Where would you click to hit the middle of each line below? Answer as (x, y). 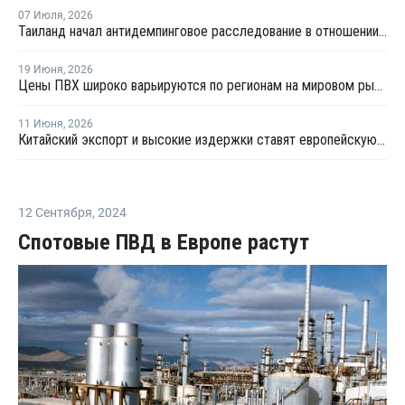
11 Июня (41, 123)
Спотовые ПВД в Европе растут (164, 242)
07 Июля (41, 15)
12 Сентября (55, 212)
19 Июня (41, 69)
